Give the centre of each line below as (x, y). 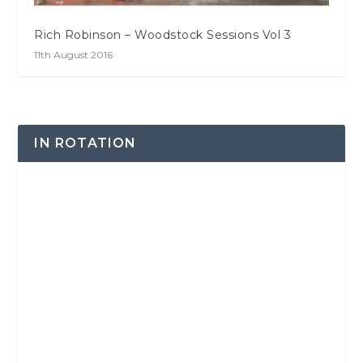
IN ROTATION (85, 143)
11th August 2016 (74, 55)
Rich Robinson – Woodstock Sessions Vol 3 (163, 35)
